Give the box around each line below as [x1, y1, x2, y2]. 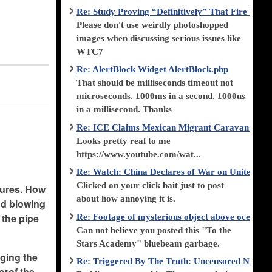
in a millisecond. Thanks [76, 104, 172, 115]
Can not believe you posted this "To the [76, 225, 232, 235]
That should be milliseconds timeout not [76, 78, 234, 88]
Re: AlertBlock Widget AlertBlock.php [76, 64, 229, 75]
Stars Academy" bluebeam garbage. [76, 238, 220, 248]
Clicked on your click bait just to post [76, 180, 225, 191]
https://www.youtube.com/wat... [76, 149, 202, 159]
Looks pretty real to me [76, 135, 171, 146]
